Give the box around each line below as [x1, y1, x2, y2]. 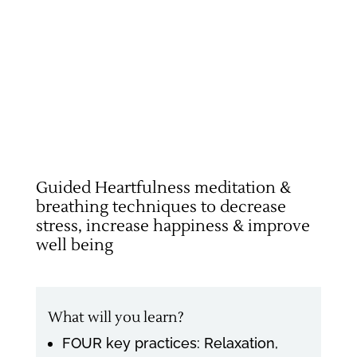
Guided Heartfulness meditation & [35, 178, 291, 198]
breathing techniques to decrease [35, 197, 286, 218]
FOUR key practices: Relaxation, [61, 335, 278, 351]
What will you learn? [47, 308, 184, 327]
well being [35, 235, 113, 256]
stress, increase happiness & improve [35, 216, 310, 237]
